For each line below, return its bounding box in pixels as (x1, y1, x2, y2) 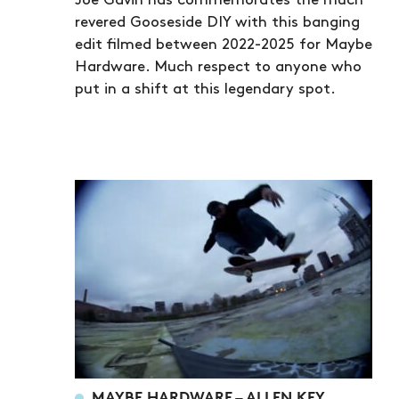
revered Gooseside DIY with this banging (75, 15, 360, 30)
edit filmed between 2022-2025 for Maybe (75, 37, 372, 53)
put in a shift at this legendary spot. (75, 82, 336, 97)
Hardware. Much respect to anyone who (75, 60, 362, 75)
